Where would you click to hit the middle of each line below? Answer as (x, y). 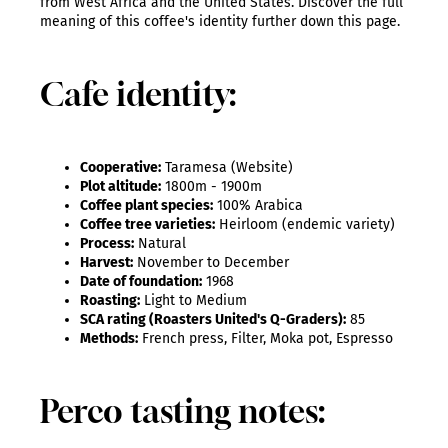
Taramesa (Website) (227, 168)
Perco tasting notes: (182, 411)
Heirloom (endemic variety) (305, 225)
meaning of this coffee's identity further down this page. (220, 22)
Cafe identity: (138, 94)
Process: (107, 244)
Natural (160, 244)
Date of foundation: (141, 282)
